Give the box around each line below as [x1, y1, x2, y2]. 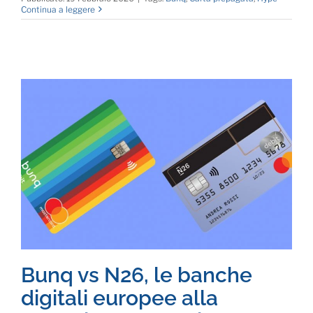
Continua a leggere [21, 3, 95, 15]
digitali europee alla [21, 285, 218, 311]
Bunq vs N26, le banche [21, 262, 252, 288]
